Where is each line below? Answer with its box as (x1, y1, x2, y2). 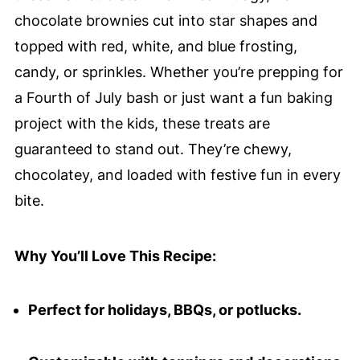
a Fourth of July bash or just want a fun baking (14, 89, 333, 107)
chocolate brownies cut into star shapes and (14, 12, 317, 30)
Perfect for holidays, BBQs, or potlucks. (27, 301, 301, 319)
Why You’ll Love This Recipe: (14, 247, 216, 265)
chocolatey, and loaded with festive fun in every (14, 166, 341, 184)
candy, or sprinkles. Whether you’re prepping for (14, 63, 343, 81)
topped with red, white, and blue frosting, (14, 38, 297, 55)
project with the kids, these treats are (14, 115, 270, 133)
